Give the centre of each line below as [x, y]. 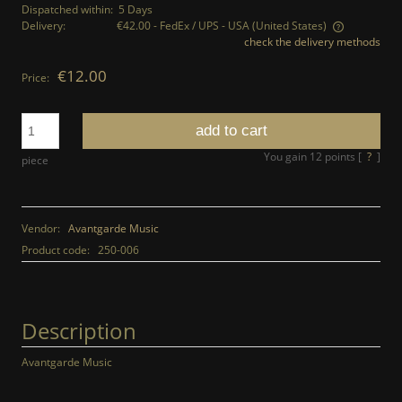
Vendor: [42, 228]
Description [79, 330]
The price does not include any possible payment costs [185, 44]
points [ [342, 156]
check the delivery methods [312, 41]
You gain [287, 156]
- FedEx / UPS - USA [201, 25]
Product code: [56, 249]
